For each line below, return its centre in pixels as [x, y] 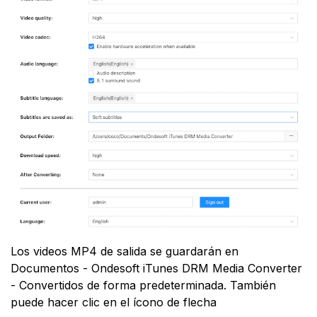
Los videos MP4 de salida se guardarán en [125, 251]
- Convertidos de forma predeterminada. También [143, 285]
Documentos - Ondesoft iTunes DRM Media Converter [156, 268]
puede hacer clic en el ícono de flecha [114, 302]
